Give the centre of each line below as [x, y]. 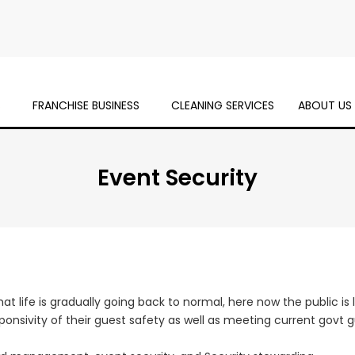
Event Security [177, 178]
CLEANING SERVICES [222, 105]
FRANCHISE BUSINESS [86, 105]
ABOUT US [324, 105]
